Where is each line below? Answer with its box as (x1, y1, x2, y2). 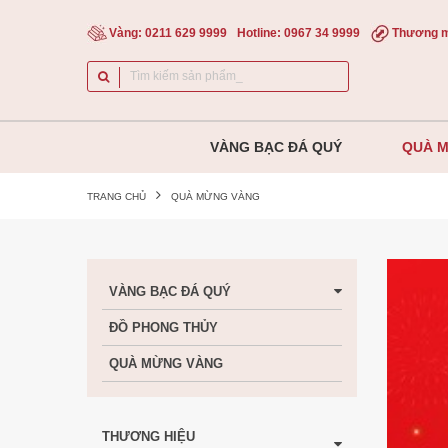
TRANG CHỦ (87, 191, 146, 202)
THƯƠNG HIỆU (102, 429, 195, 444)
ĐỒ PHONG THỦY (109, 320, 218, 335)
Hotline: (237, 26, 284, 40)
